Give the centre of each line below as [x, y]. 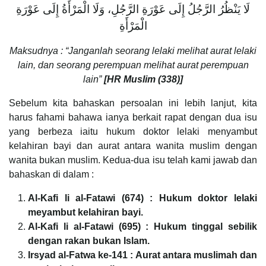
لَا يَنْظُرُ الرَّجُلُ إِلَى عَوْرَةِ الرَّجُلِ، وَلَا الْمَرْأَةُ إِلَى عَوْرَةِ [133, 9]
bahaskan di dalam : [51, 174]
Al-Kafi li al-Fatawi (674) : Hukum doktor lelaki [142, 198]
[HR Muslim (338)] [143, 79]
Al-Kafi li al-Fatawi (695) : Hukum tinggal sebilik [142, 226]
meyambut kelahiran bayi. [85, 212]
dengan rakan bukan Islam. [89, 240]
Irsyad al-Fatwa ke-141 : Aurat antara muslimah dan [142, 255]
